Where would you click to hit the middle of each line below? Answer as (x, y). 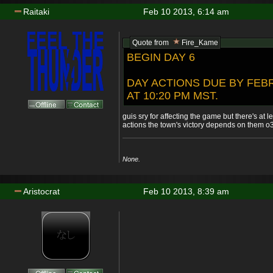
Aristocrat (41, 192)
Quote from (151, 43)
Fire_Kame (200, 43)
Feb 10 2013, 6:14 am (186, 12)
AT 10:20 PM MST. (172, 96)
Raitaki (36, 12)
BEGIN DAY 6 (161, 58)
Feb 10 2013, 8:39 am (186, 192)
